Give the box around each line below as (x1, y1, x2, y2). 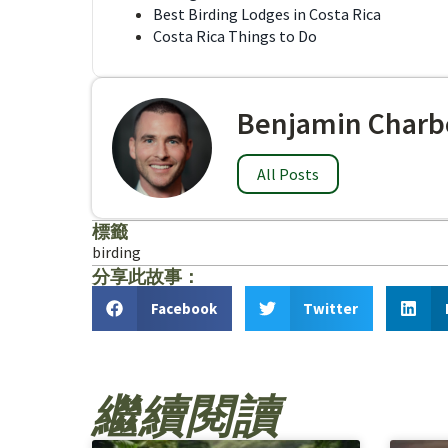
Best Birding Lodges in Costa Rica (153, 4, 381, 24)
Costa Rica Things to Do (153, 26, 317, 46)
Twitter (303, 299, 358, 318)
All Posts (257, 164, 319, 184)
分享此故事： (92, 265, 200, 288)
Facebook (150, 299, 217, 318)
